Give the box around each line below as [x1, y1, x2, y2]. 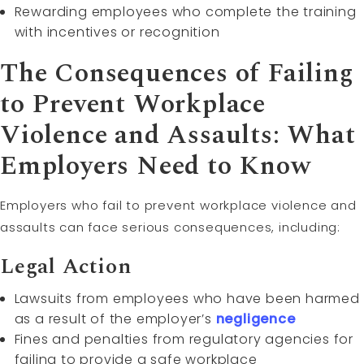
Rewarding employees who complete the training [14, 2, 357, 22]
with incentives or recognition [14, 23, 220, 42]
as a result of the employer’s [14, 310, 216, 329]
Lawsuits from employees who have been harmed [14, 289, 360, 309]
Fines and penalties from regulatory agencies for [14, 330, 353, 349]
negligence [215, 310, 296, 329]
